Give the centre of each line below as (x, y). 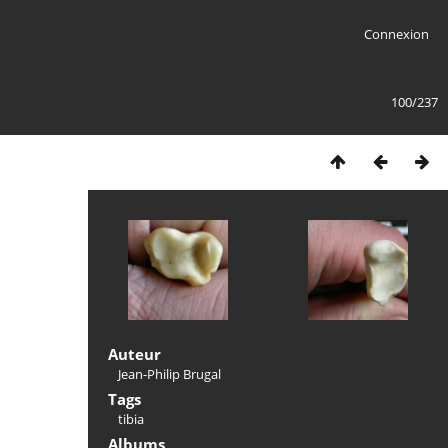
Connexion (396, 34)
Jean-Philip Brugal (169, 374)
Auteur (134, 354)
